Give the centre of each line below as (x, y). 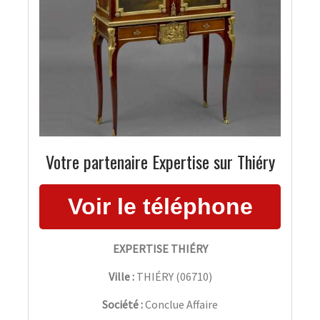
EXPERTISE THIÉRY (160, 248)
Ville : (121, 276)
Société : (124, 304)
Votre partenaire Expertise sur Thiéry (160, 161)
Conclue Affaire (181, 304)
